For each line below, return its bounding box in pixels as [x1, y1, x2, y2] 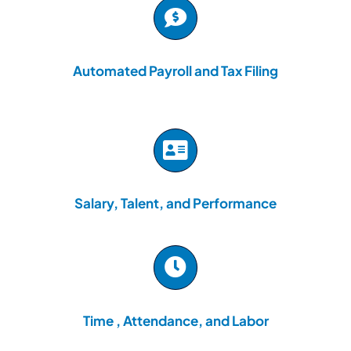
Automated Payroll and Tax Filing [73, 62, 278, 80]
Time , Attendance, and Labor [82, 311, 269, 329]
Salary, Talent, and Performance [74, 194, 277, 212]
